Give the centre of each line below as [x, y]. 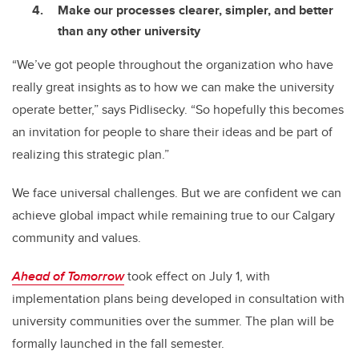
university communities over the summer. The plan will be [173, 321]
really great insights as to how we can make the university [173, 87]
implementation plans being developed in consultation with [178, 298]
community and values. [77, 237]
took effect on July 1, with [197, 276]
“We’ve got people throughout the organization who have [173, 64]
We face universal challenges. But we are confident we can [177, 192]
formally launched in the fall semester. [118, 343]
